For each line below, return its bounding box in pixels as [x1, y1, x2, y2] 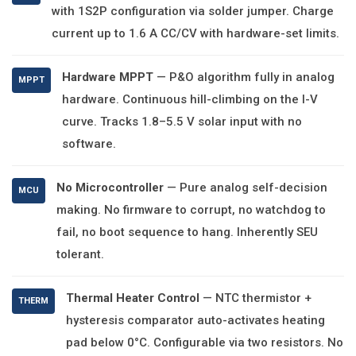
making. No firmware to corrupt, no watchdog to [56, 203, 326, 217]
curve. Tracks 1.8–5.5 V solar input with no [62, 114, 302, 129]
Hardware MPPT [62, 70, 153, 84]
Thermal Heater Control [66, 291, 199, 305]
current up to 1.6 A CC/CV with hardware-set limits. [52, 26, 339, 41]
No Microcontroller [56, 180, 164, 195]
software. [62, 137, 116, 151]
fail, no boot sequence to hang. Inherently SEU [56, 225, 318, 239]
